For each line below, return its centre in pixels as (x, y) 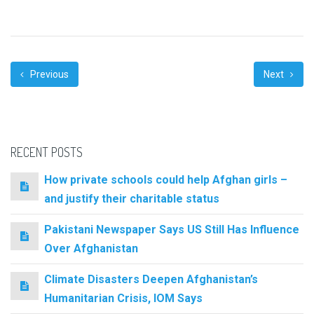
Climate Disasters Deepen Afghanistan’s (151, 279)
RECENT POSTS (47, 152)
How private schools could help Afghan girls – (166, 179)
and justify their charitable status (132, 198)
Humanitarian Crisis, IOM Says (123, 298)
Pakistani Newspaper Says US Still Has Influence (172, 229)
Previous (48, 74)
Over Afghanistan (91, 248)
